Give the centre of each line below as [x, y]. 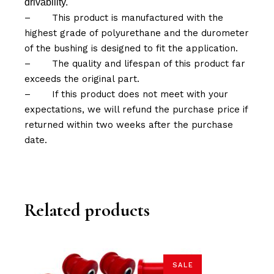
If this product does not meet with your [140, 94]
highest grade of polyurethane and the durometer [137, 33]
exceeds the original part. [82, 79]
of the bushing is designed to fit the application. [131, 49]
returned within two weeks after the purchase [129, 125]
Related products [87, 210]
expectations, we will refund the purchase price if [136, 110]
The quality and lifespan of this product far [149, 64]
